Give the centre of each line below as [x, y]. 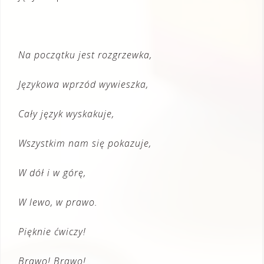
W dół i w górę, [52, 173]
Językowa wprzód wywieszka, [83, 84]
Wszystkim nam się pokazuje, [85, 143]
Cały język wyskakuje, [66, 114]
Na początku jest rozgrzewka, [85, 55]
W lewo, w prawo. [58, 202]
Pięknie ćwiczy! [52, 232]
